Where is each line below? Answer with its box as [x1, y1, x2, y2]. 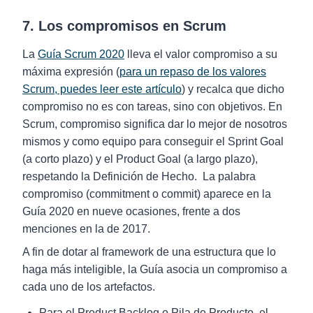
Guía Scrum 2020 [38, 48, 124, 60]
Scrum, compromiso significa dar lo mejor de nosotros [22, 118, 287, 130]
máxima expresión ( [22, 66, 119, 78]
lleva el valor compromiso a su [124, 48, 277, 60]
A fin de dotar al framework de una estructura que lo [22, 246, 276, 258]
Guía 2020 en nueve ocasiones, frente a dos [22, 205, 240, 217]
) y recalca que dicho [182, 83, 284, 95]
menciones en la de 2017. [22, 223, 150, 235]
